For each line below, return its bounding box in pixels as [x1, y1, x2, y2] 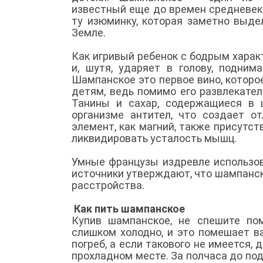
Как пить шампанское [74, 202, 185, 215]
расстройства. [72, 178, 147, 191]
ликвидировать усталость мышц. [72, 131, 239, 144]
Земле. [72, 26, 108, 39]
